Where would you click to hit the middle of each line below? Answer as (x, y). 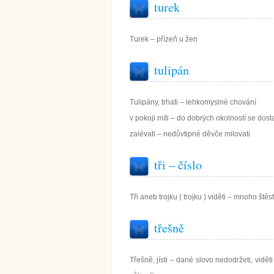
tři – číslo (178, 165)
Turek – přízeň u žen (164, 39)
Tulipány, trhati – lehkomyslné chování (193, 102)
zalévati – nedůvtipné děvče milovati (190, 134)
